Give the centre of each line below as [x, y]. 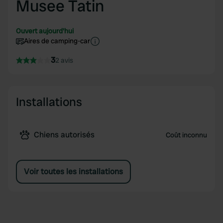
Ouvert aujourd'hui [45, 31]
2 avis [64, 60]
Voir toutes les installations [73, 171]
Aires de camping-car [57, 41]
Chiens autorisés [64, 135]
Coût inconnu [186, 135]
